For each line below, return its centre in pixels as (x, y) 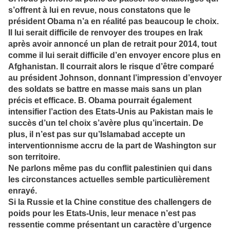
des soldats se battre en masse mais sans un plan (105, 89)
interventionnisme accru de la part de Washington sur (112, 146)
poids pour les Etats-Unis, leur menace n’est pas (102, 214)
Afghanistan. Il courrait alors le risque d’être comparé (111, 67)
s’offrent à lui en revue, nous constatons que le (99, 10)
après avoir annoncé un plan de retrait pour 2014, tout (112, 44)
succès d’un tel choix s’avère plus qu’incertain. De (106, 123)
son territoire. (34, 157)
